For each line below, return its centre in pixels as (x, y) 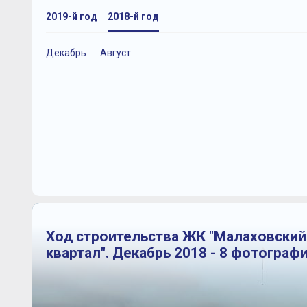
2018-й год (133, 17)
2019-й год (71, 17)
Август (115, 53)
